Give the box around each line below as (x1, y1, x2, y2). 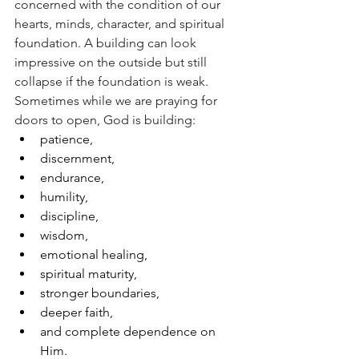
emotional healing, (40, 246, 147, 262)
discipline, (40, 208, 99, 224)
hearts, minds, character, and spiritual (14, 15, 228, 31)
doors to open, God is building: (14, 111, 196, 127)
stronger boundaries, (40, 284, 159, 301)
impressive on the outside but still (14, 54, 210, 70)
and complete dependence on (40, 323, 219, 339)
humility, (40, 188, 88, 204)
